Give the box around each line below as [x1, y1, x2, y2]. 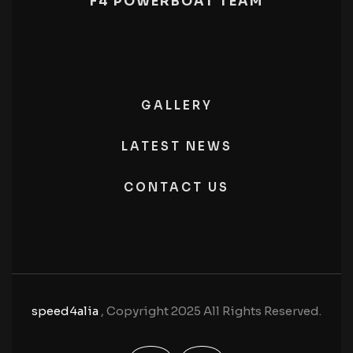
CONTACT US [124, 180, 229, 195]
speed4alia [32, 303, 101, 318]
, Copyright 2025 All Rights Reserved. [101, 303, 321, 318]
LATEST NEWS [121, 139, 232, 154]
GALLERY [140, 98, 213, 113]
